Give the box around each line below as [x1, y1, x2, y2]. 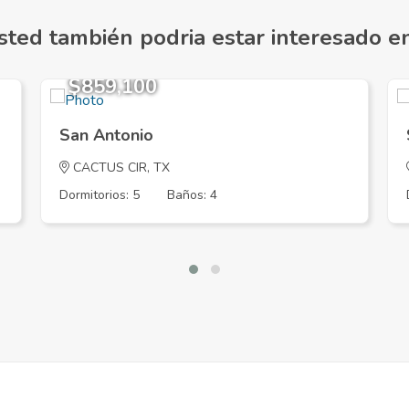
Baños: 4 [167, 186, 217, 204]
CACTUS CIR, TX [69, 159, 170, 176]
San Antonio [59, 124, 153, 146]
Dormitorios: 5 [59, 186, 140, 204]
